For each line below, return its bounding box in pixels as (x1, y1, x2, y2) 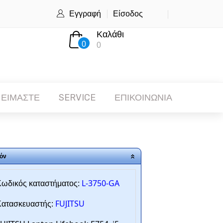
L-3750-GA (81, 178, 119, 189)
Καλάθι (96, 29, 124, 40)
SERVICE (59, 92, 96, 103)
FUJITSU (55, 198, 85, 209)
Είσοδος (113, 9, 143, 18)
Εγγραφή (69, 9, 101, 18)
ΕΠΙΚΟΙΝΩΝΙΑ (114, 92, 172, 103)
